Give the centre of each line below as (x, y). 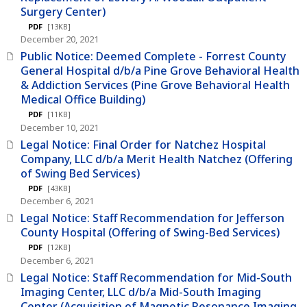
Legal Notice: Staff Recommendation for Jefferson (152, 218)
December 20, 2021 (60, 39)
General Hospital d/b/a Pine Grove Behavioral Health (160, 71)
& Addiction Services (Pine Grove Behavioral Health (155, 85)
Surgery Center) (63, 11)
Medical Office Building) (83, 100)
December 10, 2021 (60, 127)
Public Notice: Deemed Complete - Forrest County (153, 57)
